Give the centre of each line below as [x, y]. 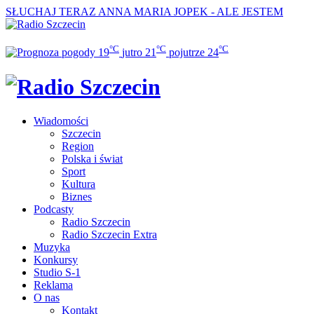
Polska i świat [92, 159]
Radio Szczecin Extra [109, 235]
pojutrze [187, 53]
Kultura [78, 184]
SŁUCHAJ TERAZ [51, 12]
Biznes [77, 197]
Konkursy [56, 260]
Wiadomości [61, 121]
